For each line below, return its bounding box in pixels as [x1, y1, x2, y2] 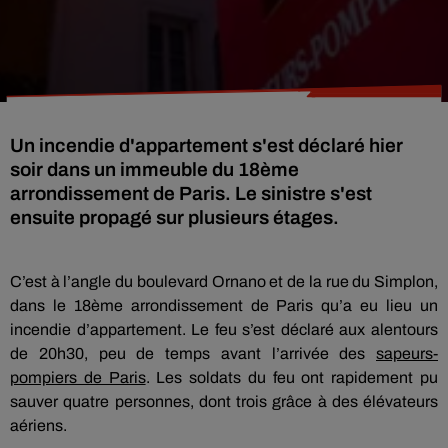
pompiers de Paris [10, 369, 146, 386]
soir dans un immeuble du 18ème [10, 159, 299, 180]
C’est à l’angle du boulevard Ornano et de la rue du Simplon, [10, 273, 438, 290]
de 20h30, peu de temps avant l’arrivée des [10, 345, 376, 362]
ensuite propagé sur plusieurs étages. [10, 207, 339, 228]
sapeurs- [376, 345, 438, 362]
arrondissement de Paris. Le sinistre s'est [10, 183, 372, 204]
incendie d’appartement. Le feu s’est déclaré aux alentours [10, 321, 438, 338]
